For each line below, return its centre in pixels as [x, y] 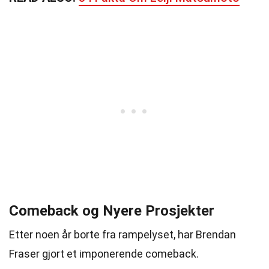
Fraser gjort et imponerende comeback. [104, 254]
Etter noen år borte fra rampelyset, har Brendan [122, 234]
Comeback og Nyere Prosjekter [112, 211]
